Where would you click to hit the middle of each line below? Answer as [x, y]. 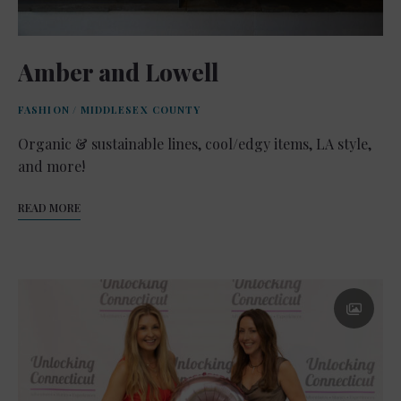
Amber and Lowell [118, 72]
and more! [51, 166]
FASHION [44, 109]
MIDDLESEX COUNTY [141, 109]
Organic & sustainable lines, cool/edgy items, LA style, [195, 143]
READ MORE [49, 207]
